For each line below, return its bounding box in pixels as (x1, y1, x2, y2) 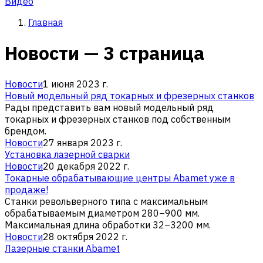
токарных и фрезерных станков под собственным (5, 113, 231, 125)
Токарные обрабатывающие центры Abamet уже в (5, 171, 235, 184)
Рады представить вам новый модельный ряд (5, 101, 214, 113)
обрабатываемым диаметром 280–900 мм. (5, 207, 200, 219)
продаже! (5, 183, 48, 195)
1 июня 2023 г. (43, 77, 108, 90)
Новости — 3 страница (5, 41, 204, 66)
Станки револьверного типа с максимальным (5, 195, 208, 207)
